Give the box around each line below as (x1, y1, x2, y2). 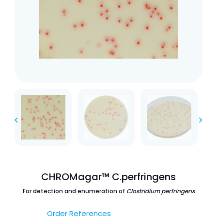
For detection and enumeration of (22, 187, 126, 195)
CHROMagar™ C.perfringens (41, 170, 176, 184)
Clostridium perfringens (126, 187, 195, 195)
